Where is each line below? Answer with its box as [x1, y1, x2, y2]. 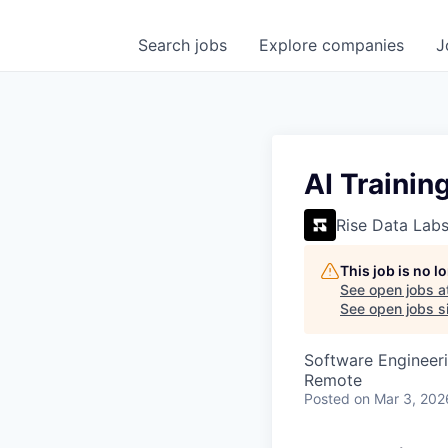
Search [138, 35, 195, 55]
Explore [259, 35, 322, 55]
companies [322, 35, 404, 55]
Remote [304, 370, 362, 390]
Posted [304, 390, 350, 407]
